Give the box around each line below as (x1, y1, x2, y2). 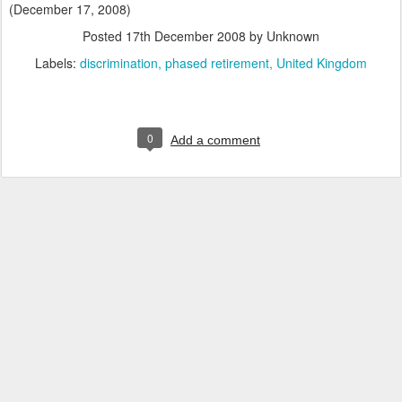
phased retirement (165, 54, 269, 72)
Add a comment (170, 133, 260, 147)
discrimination (80, 54, 158, 72)
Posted (83, 27, 126, 45)
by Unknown (246, 27, 319, 45)
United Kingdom (276, 54, 367, 72)
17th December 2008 (126, 27, 246, 45)
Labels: (35, 54, 80, 72)
